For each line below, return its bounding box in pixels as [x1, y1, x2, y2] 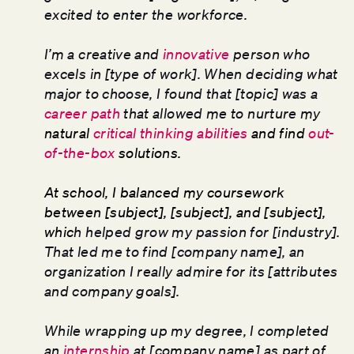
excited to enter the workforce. [44, 5, 251, 23]
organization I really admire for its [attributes [44, 262, 338, 280]
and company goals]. [44, 281, 180, 299]
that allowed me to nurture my [119, 104, 321, 122]
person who [229, 44, 311, 62]
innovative [162, 44, 230, 62]
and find [247, 123, 309, 141]
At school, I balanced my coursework [44, 183, 285, 201]
